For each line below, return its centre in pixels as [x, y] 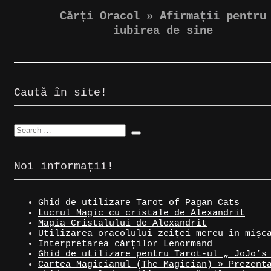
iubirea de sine [163, 31]
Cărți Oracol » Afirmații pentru [163, 17]
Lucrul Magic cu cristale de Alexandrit [142, 214]
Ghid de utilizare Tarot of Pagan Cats [139, 203]
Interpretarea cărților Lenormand [125, 244]
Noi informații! [64, 167]
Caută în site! [60, 93]
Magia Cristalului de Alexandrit [122, 224]
